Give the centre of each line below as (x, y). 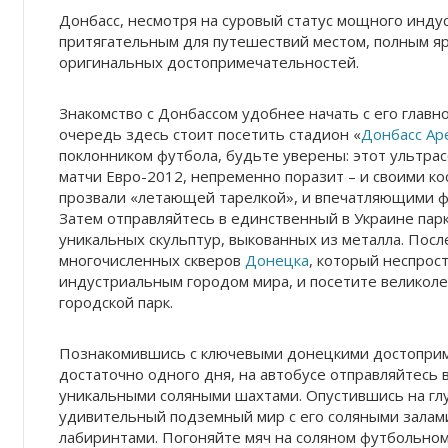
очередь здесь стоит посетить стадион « (210, 134)
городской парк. (116, 302)
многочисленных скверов (152, 260)
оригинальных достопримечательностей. (209, 62)
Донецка (277, 260)
